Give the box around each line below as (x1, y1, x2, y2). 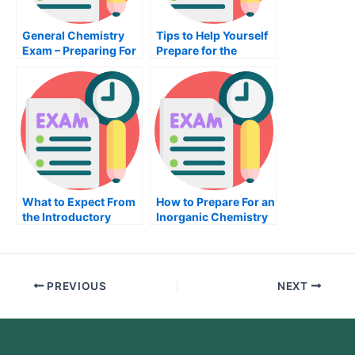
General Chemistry (22, 29, 124, 43)
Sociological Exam (22, 225, 122, 239)
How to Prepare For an (156, 195, 275, 209)
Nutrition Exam (156, 59, 237, 73)
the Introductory (22, 210, 111, 224)
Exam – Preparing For (22, 44, 136, 58)
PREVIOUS (44, 279, 107, 292)
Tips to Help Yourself (156, 29, 268, 43)
